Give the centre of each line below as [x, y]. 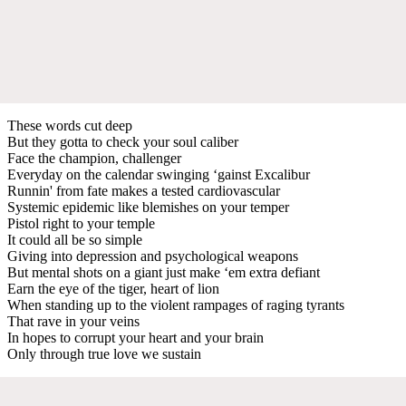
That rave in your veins [73, 321]
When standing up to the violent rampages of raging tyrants [176, 304]
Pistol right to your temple [81, 223]
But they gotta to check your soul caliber [123, 141]
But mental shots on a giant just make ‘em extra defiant [164, 272]
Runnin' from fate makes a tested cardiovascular [144, 190]
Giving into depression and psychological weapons [153, 256]
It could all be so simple [75, 239]
